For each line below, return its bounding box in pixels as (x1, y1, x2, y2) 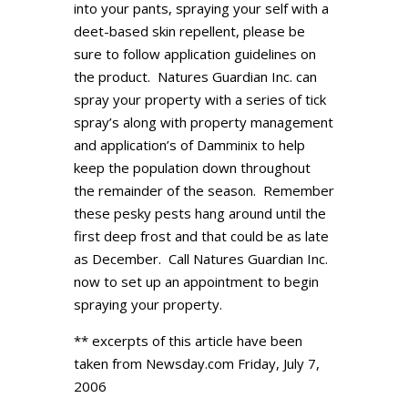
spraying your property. (73, 295, 222, 313)
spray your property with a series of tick (73, 90, 326, 108)
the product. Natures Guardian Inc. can (73, 67, 317, 86)
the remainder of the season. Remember (73, 181, 334, 199)
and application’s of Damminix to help (73, 136, 305, 154)
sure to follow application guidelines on (73, 45, 316, 63)
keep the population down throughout (73, 158, 311, 177)
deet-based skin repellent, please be (73, 22, 305, 40)
